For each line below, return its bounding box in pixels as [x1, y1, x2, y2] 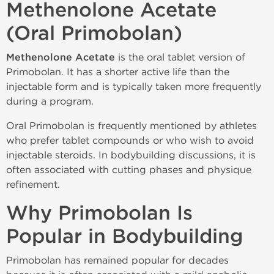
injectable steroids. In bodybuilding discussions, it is [6, 149, 256, 161]
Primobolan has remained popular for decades [6, 254, 229, 266]
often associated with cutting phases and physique [6, 164, 251, 176]
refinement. [6, 179, 60, 190]
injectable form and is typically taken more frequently [6, 81, 261, 92]
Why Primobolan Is [6, 201, 193, 225]
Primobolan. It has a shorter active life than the [6, 66, 229, 78]
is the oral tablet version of [115, 51, 245, 63]
